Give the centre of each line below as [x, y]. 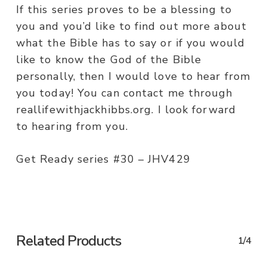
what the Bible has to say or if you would [130, 43]
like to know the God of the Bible [109, 60]
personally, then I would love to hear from [133, 77]
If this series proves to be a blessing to [124, 10]
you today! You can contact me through [124, 93]
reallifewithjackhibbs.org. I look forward [126, 110]
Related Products [68, 241]
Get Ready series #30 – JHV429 [103, 159]
